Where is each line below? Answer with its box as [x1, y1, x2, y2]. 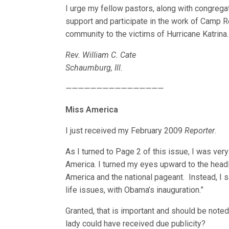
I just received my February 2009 [65, 126, 185, 135]
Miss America [65, 105, 119, 114]
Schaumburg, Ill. [65, 63, 123, 73]
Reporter [185, 126, 215, 135]
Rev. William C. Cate [65, 50, 136, 60]
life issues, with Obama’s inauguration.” [65, 185, 204, 195]
